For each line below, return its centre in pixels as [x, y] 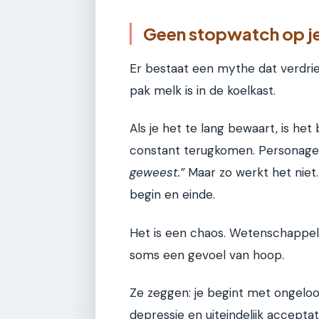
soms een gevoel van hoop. [207, 255]
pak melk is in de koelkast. [203, 90]
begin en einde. [172, 195]
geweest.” [157, 173]
